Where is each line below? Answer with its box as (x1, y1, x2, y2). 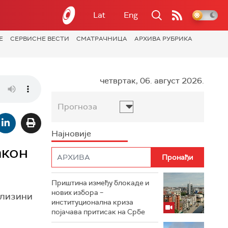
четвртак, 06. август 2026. (100, 75, 204, 86)
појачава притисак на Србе (51, 207, 145, 216)
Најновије (51, 128, 91, 139)
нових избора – (51, 188, 103, 197)
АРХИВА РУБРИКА (134, 35, 192, 43)
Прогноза (58, 101, 97, 112)
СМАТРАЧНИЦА (76, 35, 127, 43)
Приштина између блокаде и (51, 178, 149, 187)
